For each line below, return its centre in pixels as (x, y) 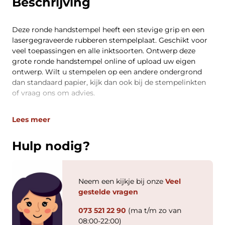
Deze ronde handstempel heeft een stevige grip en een (108, 30)
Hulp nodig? (51, 146)
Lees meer (31, 120)
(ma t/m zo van (154, 210)
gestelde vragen (108, 192)
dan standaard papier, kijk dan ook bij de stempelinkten (109, 82)
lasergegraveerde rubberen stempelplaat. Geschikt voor (110, 40)
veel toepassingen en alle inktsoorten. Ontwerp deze (104, 51)
